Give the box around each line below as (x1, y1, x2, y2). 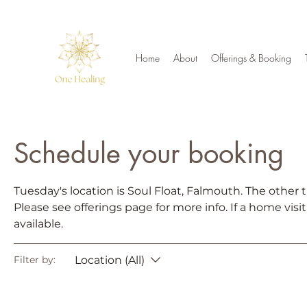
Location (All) (75, 253, 145, 267)
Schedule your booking (14, 135, 284, 171)
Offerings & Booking (211, 51, 291, 64)
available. (14, 217, 63, 230)
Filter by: (14, 254, 56, 267)
